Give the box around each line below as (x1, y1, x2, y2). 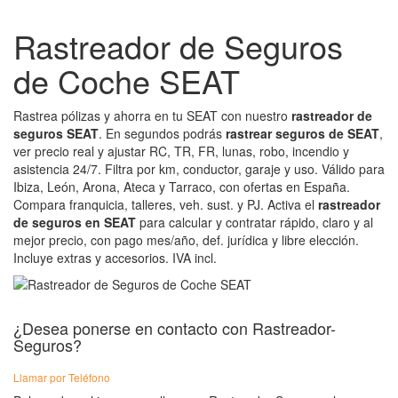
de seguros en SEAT (13, 212, 136, 231)
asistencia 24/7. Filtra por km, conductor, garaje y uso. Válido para (13, 159, 385, 178)
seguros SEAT (13, 123, 99, 142)
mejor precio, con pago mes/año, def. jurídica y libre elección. (13, 230, 359, 249)
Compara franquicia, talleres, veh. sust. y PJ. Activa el (13, 195, 318, 213)
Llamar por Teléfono (13, 369, 110, 385)
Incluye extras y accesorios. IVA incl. (13, 248, 217, 267)
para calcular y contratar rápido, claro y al (136, 212, 373, 231)
